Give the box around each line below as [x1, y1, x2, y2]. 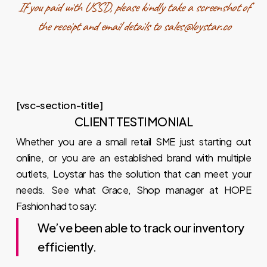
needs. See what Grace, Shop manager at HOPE [15, 184, 252, 196]
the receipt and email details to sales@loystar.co [36, 18, 231, 35]
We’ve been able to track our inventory [37, 220, 245, 235]
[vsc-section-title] [15, 98, 103, 111]
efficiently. [37, 239, 97, 254]
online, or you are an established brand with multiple [15, 151, 252, 164]
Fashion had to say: [15, 200, 97, 212]
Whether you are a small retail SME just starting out [15, 135, 252, 148]
